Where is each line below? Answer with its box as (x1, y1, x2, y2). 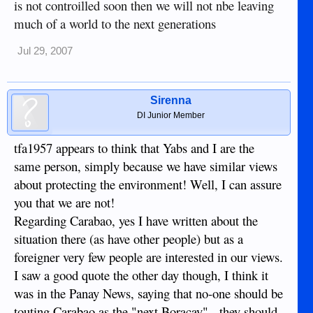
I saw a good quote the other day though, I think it (14, 265, 268, 284)
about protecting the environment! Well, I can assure (14, 175, 282, 193)
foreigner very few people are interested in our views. (14, 247, 283, 265)
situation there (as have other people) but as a (14, 229, 243, 247)
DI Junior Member (137, 110, 205, 120)
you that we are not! (14, 193, 115, 211)
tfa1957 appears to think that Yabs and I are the (14, 138, 254, 156)
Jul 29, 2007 (17, 45, 73, 57)
